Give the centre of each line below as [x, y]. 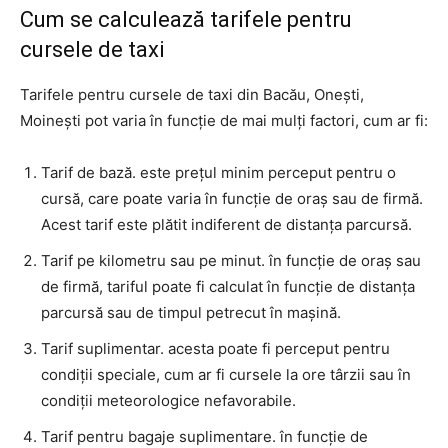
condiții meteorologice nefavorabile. [168, 400]
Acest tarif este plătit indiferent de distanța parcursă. [226, 224]
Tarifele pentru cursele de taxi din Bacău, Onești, [192, 94]
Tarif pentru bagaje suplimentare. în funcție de [204, 436]
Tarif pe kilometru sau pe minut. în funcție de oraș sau [231, 260]
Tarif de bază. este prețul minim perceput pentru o [218, 172]
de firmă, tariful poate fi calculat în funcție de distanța [228, 286]
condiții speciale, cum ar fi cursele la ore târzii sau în [226, 374]
